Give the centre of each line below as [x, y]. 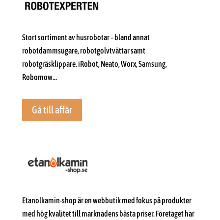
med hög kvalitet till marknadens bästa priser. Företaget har [108, 214]
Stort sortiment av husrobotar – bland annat [86, 37]
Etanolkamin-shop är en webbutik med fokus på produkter [107, 201]
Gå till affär [52, 110]
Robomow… [39, 77]
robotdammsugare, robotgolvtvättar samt [83, 50]
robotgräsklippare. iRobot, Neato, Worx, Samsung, [94, 64]
